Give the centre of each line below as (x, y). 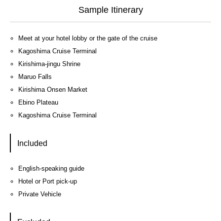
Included (32, 143)
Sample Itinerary (110, 10)
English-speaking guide (51, 169)
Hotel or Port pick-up (47, 182)
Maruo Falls (35, 77)
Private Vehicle (39, 194)
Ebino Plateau (38, 103)
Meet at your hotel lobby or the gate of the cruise (88, 38)
